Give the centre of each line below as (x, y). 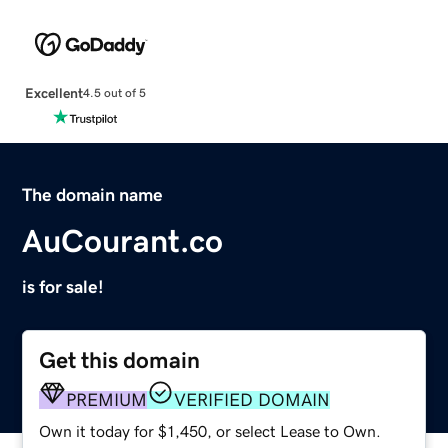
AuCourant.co (123, 240)
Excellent (53, 92)
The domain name (93, 194)
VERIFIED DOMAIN (252, 399)
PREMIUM (107, 399)
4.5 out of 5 (114, 93)
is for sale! (63, 286)
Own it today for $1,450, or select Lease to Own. (210, 430)
